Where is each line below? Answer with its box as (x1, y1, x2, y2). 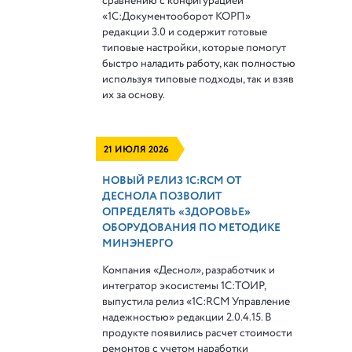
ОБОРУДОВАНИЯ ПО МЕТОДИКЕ (102, 220, 281, 236)
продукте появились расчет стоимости (102, 325, 293, 341)
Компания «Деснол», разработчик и (102, 262, 276, 278)
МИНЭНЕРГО (102, 236, 174, 251)
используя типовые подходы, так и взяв (102, 71, 295, 87)
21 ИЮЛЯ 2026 (104, 143, 170, 156)
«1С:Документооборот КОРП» (102, 9, 251, 24)
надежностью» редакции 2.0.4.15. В (102, 310, 273, 325)
